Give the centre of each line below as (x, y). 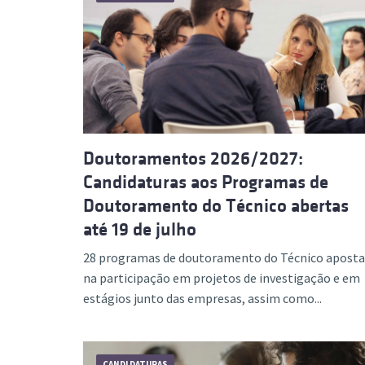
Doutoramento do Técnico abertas (216, 206)
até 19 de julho (140, 229)
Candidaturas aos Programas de (206, 182)
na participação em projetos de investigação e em (222, 278)
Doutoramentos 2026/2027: (193, 158)
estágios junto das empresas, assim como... (202, 298)
